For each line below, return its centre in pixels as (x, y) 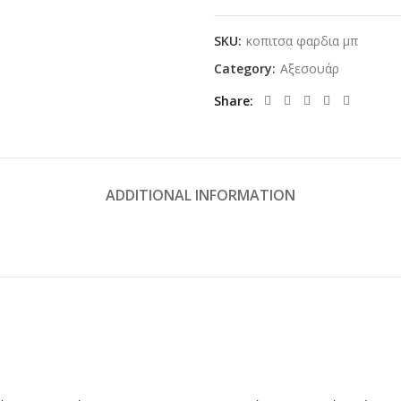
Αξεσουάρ (310, 68)
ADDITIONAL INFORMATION (200, 195)
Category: (247, 68)
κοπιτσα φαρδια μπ (302, 41)
